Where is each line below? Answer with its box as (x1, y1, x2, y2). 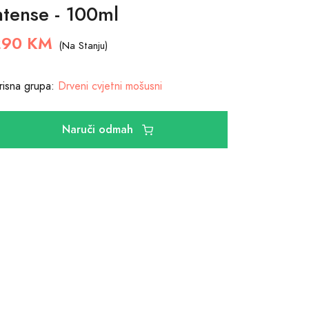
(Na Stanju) (58, 39, 108, 52)
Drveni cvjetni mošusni (57, 79, 162, 94)
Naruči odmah (62, 121, 137, 137)
